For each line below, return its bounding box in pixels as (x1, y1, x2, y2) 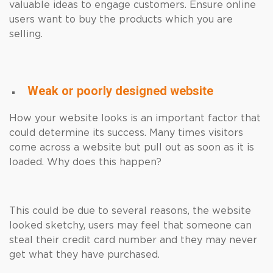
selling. (9, 29, 43, 39)
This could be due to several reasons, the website (9, 206, 251, 216)
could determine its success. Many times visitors (9, 128, 243, 138)
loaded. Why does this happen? (9, 157, 161, 167)
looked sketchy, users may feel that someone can (9, 221, 252, 230)
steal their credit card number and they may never (9, 235, 257, 245)
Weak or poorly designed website (27, 83, 213, 98)
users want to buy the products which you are (9, 15, 233, 24)
